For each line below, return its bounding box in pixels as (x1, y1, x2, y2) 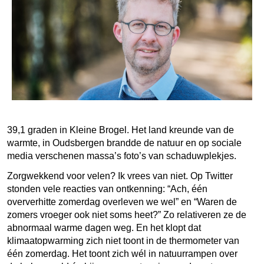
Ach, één (170, 183, 207, 194)
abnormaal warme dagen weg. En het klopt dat (7, 222, 201, 233)
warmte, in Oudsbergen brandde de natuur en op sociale (7, 137, 242, 148)
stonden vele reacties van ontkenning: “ (7, 183, 170, 194)
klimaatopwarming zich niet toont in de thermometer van (7, 235, 239, 246)
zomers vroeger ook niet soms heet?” (7, 209, 161, 220)
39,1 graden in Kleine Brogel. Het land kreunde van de (7, 124, 234, 135)
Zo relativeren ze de (161, 209, 246, 220)
